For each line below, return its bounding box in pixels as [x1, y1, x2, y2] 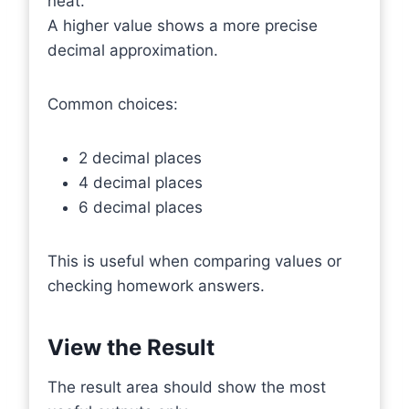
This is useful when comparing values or [47, 252, 341, 270]
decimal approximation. [47, 41, 218, 59]
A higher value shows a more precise [47, 16, 318, 35]
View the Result [47, 334, 215, 361]
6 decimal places [79, 198, 203, 216]
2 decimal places [79, 149, 202, 167]
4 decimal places [79, 173, 203, 192]
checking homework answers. [47, 277, 265, 295]
